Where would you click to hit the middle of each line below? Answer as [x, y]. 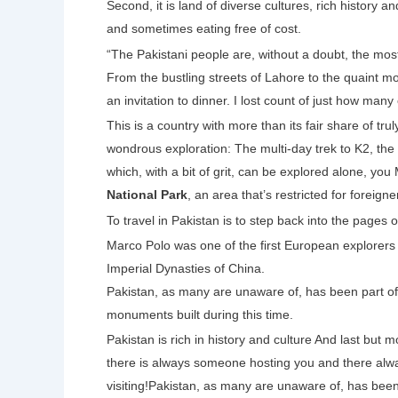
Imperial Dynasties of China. [186, 268]
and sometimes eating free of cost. [204, 29]
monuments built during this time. [200, 314]
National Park [147, 195]
